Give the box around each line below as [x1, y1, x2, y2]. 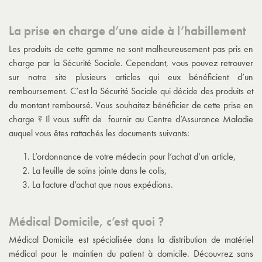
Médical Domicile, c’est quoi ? [9, 213, 164, 230]
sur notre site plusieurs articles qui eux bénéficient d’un [9, 71, 253, 84]
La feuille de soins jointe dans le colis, [32, 164, 169, 177]
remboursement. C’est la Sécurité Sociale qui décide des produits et [9, 85, 253, 98]
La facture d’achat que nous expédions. [32, 178, 175, 191]
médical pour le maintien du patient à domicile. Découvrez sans [9, 247, 253, 260]
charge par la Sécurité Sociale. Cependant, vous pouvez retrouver [9, 57, 253, 70]
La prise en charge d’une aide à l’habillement [9, 23, 246, 39]
